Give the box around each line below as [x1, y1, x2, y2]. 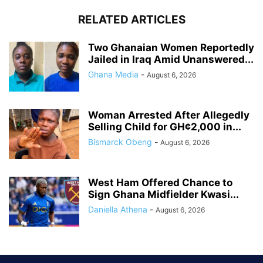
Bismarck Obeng [88, 137, 152, 147]
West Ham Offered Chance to [88, 177, 232, 188]
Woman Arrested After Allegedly [88, 109, 249, 121]
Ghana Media [88, 69, 139, 79]
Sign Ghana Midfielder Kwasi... [88, 188, 239, 200]
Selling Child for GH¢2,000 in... [88, 121, 241, 133]
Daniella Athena [88, 204, 147, 214]
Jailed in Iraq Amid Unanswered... [88, 53, 254, 65]
